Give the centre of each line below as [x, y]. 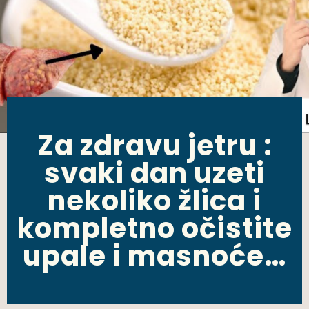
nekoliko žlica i [154, 201]
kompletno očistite [154, 229]
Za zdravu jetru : [154, 146]
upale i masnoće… [154, 256]
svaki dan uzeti [154, 173]
